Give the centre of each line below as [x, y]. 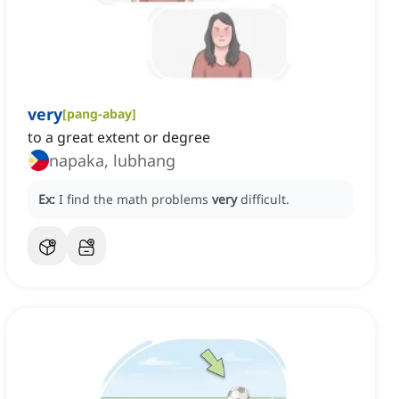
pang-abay [99, 114]
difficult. [265, 199]
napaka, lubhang [112, 161]
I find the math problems [135, 199]
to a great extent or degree [119, 138]
